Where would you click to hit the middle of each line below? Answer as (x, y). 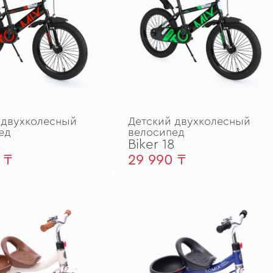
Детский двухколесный (189, 121)
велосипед (156, 132)
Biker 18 (151, 144)
